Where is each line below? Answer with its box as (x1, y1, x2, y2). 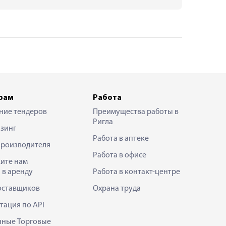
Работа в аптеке (93, 134, 149, 143)
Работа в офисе (93, 151, 146, 159)
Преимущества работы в (93, 107, 179, 116)
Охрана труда (93, 184, 141, 193)
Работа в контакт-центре (93, 167, 180, 176)
